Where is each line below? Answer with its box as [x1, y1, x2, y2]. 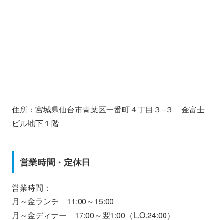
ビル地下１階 [12, 117, 59, 129]
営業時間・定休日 [19, 156, 90, 169]
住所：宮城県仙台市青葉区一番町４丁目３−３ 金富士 [12, 104, 205, 115]
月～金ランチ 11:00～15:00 [12, 195, 114, 207]
